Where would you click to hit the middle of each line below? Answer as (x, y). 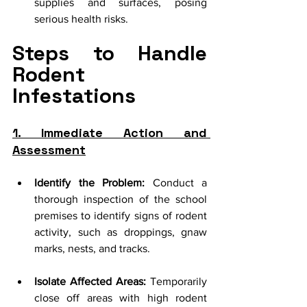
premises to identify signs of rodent (121, 215)
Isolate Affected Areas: (90, 281)
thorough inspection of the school (121, 199)
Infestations (74, 95)
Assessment (49, 149)
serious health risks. (81, 19)
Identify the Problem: (89, 182)
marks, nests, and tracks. (92, 248)
